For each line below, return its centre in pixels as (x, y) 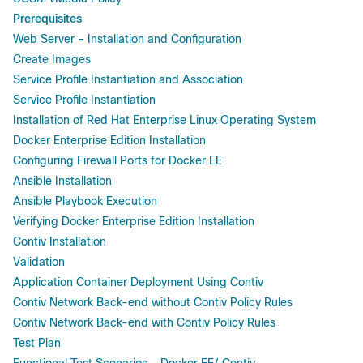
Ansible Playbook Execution (85, 201)
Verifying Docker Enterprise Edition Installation (134, 221)
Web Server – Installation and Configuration (127, 38)
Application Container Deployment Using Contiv (138, 282)
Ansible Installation (62, 180)
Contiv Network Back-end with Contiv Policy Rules (144, 322)
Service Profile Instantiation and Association (128, 79)
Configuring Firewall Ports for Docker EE (117, 160)
